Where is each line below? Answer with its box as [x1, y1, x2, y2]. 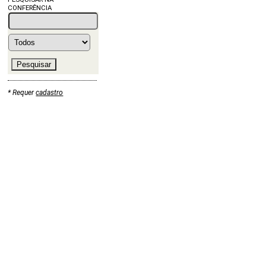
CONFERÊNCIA [8, 3, 52, 12]
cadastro [36, 88, 64, 97]
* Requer [8, 88, 36, 97]
